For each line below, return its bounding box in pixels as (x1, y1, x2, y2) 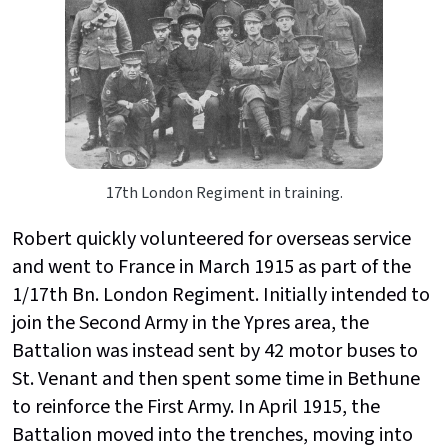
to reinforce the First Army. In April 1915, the (12, 392, 380, 421)
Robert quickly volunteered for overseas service (12, 224, 411, 253)
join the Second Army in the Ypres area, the (12, 308, 369, 337)
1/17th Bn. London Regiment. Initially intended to (12, 280, 430, 309)
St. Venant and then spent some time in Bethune (12, 364, 420, 393)
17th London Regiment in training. (105, 181, 343, 204)
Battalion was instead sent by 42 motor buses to (12, 336, 418, 365)
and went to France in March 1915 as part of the (12, 252, 411, 281)
